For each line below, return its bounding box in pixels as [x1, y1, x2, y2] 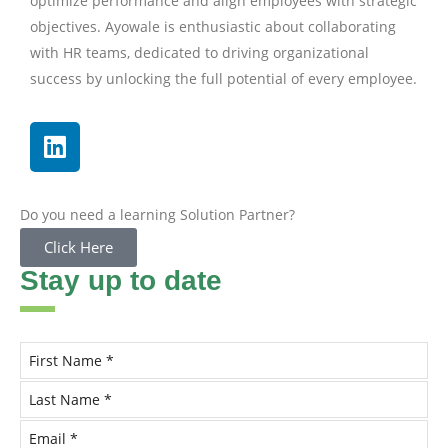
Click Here [44, 236, 113, 257]
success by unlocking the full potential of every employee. [30, 68, 417, 88]
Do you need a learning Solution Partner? [20, 204, 295, 224]
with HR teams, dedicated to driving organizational [30, 42, 369, 62]
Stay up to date [20, 264, 222, 296]
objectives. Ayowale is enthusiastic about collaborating [30, 16, 396, 36]
